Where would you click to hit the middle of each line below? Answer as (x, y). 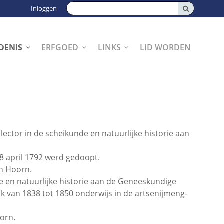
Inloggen (44, 9)
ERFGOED (60, 47)
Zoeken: (81, 7)
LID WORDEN (165, 47)
